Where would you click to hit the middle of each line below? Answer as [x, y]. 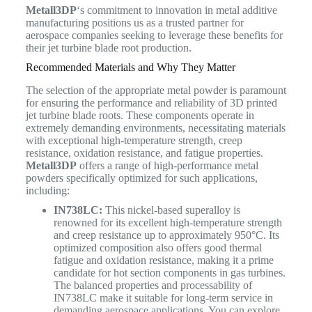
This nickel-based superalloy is [171, 210]
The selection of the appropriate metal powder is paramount [156, 91]
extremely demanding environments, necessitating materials [155, 128]
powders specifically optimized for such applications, [141, 178]
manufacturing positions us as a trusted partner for [134, 23]
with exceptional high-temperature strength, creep [134, 141]
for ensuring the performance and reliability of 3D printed [151, 103]
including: [50, 191]
